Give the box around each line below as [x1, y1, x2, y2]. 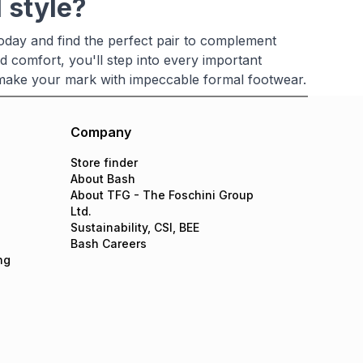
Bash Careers [70, 237, 147, 250]
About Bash [70, 172, 136, 186]
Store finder [70, 156, 139, 169]
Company [70, 124, 132, 140]
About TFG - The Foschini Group [70, 188, 254, 202]
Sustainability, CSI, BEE [70, 220, 200, 234]
